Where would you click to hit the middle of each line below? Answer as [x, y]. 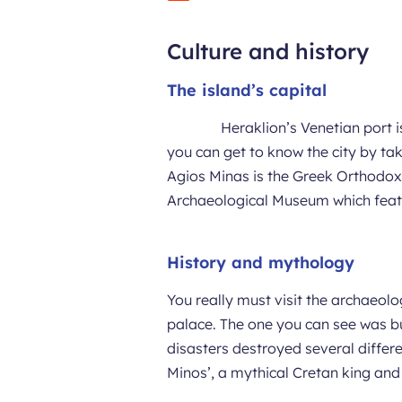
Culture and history [268, 51]
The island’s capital [247, 90]
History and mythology [261, 262]
